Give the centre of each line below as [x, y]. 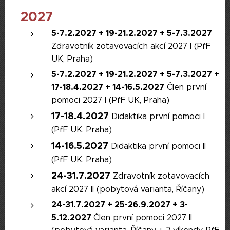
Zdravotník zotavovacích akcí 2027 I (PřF [131, 46]
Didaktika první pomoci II [157, 146]
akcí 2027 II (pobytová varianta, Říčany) [128, 189]
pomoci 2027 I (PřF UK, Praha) [110, 100]
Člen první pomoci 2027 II [143, 217]
